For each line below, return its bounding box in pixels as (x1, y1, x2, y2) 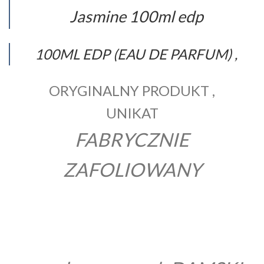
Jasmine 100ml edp (69, 6, 203, 26)
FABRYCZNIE (75, 127, 189, 151)
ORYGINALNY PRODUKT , (49, 81, 215, 99)
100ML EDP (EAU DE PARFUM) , (35, 45, 237, 62)
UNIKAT (105, 104, 159, 121)
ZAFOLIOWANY (62, 157, 202, 181)
